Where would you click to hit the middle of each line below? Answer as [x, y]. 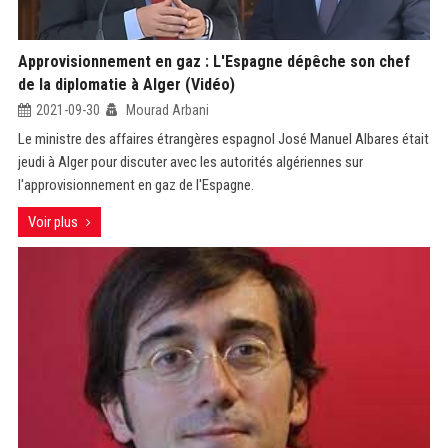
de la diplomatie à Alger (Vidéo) [126, 84]
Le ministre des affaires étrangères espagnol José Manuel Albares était [223, 139]
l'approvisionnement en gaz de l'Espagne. [135, 185]
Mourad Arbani [165, 110]
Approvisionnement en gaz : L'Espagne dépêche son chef [213, 61]
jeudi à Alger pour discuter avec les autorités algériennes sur [190, 162]
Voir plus [52, 222]
